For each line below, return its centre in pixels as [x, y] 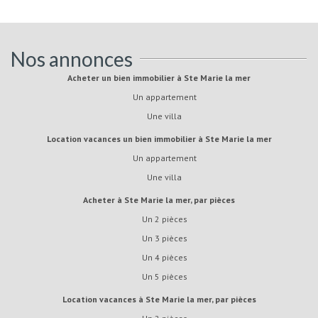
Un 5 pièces [167, 276]
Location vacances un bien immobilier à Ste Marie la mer [161, 138]
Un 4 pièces [167, 257]
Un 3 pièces [167, 238]
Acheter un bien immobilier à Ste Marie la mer [161, 77]
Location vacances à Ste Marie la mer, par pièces [161, 299]
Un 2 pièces [167, 219]
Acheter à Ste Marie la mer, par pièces [161, 199]
